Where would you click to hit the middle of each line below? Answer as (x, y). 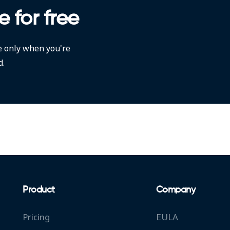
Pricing (36, 217)
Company (176, 190)
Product (39, 190)
